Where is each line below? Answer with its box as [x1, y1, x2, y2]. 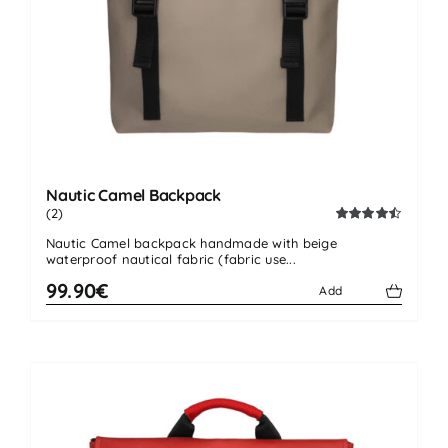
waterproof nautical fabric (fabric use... [46, 251, 296, 268]
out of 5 [335, 239, 374, 253]
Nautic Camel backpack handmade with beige [46, 235, 337, 252]
